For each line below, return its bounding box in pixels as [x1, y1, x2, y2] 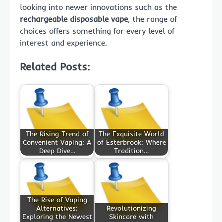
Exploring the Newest [22, 212, 92, 221]
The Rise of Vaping [27, 195, 87, 204]
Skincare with [109, 212, 154, 221]
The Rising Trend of [25, 129, 89, 138]
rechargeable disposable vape [20, 13, 128, 24]
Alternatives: [36, 203, 78, 213]
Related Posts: [20, 59, 90, 73]
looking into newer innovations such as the [20, 1, 177, 12]
